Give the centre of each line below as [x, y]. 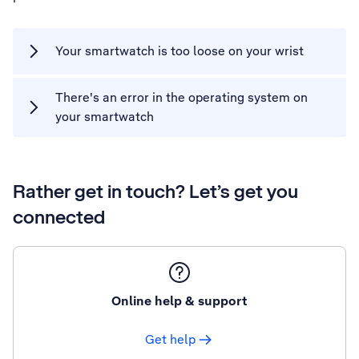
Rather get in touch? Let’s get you [155, 191]
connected [59, 217]
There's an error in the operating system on [182, 97]
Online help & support [179, 301]
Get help [170, 339]
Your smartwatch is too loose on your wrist [179, 51]
